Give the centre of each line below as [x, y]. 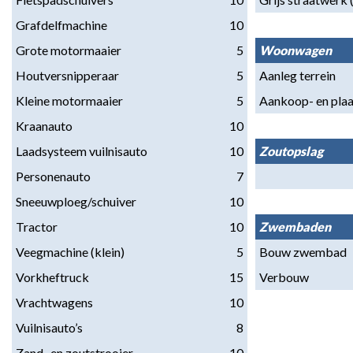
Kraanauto [44, 126]
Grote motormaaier [69, 50]
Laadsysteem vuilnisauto [82, 151]
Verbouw [284, 277]
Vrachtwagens [54, 302]
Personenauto [53, 176]
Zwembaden [295, 227]
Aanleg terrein [297, 75]
